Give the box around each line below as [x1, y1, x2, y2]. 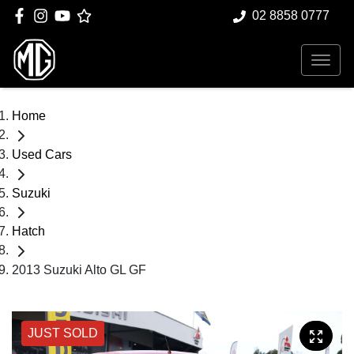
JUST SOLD [28, 326, 98, 341]
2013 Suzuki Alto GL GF [12, 263, 146, 277]
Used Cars [12, 147, 72, 161]
